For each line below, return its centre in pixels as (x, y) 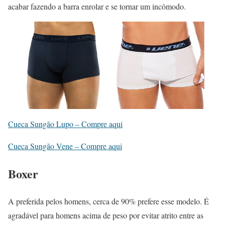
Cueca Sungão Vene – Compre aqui (65, 146)
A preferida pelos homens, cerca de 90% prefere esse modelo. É (108, 201)
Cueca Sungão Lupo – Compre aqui (65, 124)
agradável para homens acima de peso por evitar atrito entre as (106, 215)
